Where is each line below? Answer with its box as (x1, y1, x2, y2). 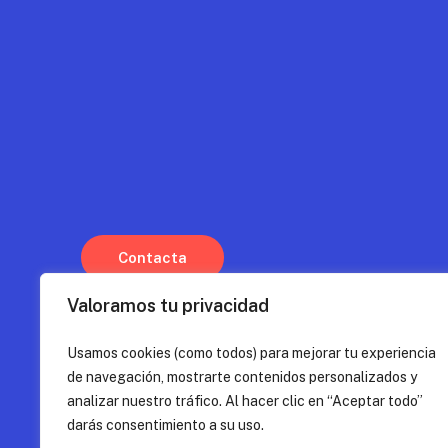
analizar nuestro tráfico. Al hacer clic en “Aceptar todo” (67, 392, 423, 409)
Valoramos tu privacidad (67, 294, 269, 316)
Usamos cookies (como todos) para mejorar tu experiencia (67, 344, 436, 361)
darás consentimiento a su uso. (67, 416, 264, 433)
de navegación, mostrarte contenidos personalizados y (67, 368, 417, 385)
